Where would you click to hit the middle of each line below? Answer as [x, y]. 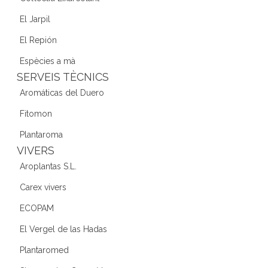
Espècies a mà [48, 61]
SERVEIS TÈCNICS [63, 77]
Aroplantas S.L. [48, 166]
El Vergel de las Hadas [63, 229]
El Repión [38, 40]
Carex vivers [43, 187]
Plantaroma [41, 134]
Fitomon [36, 113]
